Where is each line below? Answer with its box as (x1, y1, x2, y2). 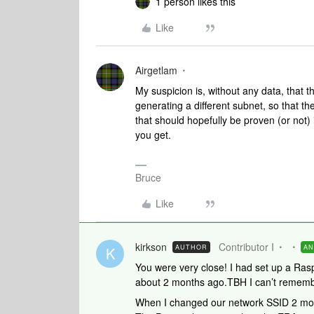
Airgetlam (135, 63, 177, 77)
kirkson (135, 240, 167, 254)
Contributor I (219, 240, 274, 254)
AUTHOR (175, 243, 207, 252)
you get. (135, 128, 171, 142)
